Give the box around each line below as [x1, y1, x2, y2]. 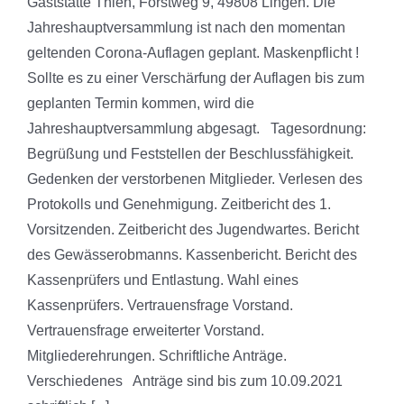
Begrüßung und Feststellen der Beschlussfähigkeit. [27, 146, 353, 162]
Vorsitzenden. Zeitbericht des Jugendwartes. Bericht [27, 222, 359, 238]
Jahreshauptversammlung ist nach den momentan [27, 20, 345, 36]
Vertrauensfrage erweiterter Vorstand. [27, 323, 264, 339]
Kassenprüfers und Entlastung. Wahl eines [27, 272, 298, 289]
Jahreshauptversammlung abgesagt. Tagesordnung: [27, 121, 373, 137]
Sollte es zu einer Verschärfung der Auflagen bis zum [27, 70, 364, 87]
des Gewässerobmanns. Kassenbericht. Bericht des [27, 247, 357, 263]
